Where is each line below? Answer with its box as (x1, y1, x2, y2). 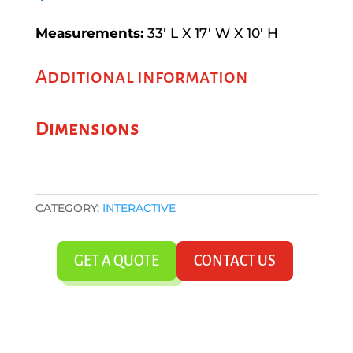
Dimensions (35, 117, 139, 139)
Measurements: (35, 24, 147, 41)
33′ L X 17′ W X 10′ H (147, 24, 278, 41)
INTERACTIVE (102, 200, 176, 215)
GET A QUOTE (73, 252, 159, 269)
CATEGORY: (35, 200, 102, 215)
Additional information (35, 65, 248, 87)
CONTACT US (193, 252, 276, 269)
